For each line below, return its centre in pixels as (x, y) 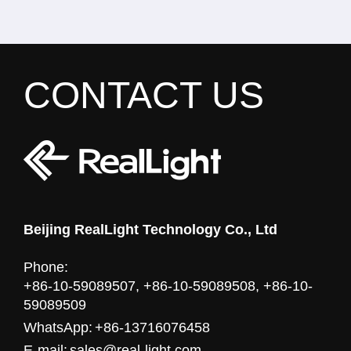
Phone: (46, 267)
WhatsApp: (58, 327)
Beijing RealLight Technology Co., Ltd (150, 230)
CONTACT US (144, 95)
